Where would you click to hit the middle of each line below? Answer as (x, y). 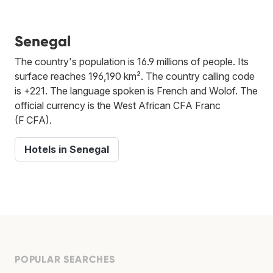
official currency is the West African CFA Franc (118, 105)
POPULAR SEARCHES (65, 259)
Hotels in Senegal (67, 149)
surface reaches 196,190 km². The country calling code (135, 76)
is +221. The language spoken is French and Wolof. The (136, 90)
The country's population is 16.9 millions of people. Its (132, 61)
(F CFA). (33, 120)
